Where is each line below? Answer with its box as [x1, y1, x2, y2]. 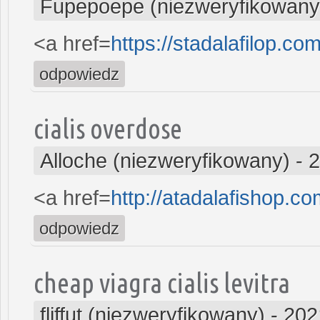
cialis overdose [34, 112, 182, 144]
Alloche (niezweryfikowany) [40, 149, 290, 172]
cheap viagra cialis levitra [34, 266, 290, 298]
